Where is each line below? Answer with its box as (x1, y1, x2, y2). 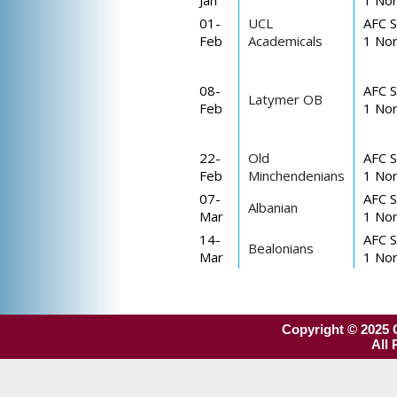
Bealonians (248, 239, 314, 257)
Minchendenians (248, 167, 345, 184)
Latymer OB (248, 90, 323, 108)
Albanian (248, 198, 298, 216)
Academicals (248, 32, 323, 50)
